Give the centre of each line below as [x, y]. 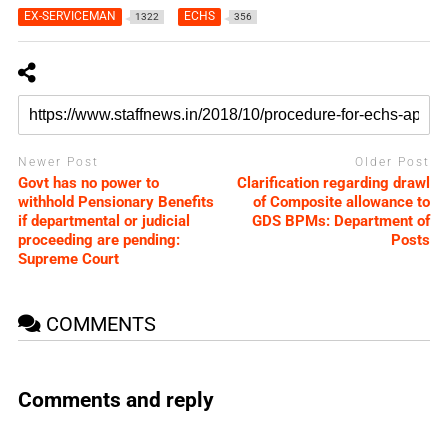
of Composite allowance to [342, 201]
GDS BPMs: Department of [341, 220]
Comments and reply [115, 400]
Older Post [393, 162]
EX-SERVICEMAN [69, 16]
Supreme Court [68, 258]
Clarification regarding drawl [334, 182]
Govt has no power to [88, 182]
